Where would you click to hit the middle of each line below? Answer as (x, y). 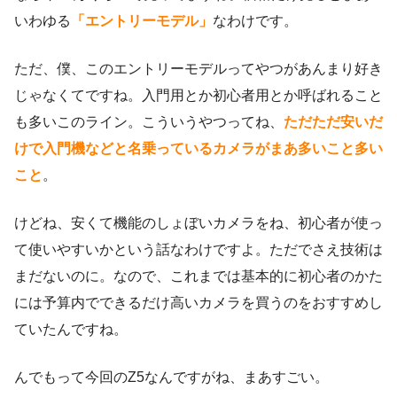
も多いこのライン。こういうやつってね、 (149, 122)
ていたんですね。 (71, 330)
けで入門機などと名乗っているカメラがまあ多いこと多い (198, 149)
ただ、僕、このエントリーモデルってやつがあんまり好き (198, 69)
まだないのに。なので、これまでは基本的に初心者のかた (198, 276)
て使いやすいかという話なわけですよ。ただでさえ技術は (198, 250)
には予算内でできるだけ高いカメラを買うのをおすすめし (198, 303)
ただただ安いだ (333, 122)
